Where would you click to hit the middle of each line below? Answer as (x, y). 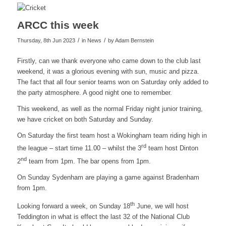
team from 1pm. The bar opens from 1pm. (89, 161)
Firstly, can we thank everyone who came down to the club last (109, 61)
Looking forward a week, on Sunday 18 (73, 206)
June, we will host (161, 206)
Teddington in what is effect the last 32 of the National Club (103, 217)
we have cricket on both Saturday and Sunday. (85, 120)
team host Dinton (172, 148)
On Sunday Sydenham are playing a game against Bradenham (108, 177)
